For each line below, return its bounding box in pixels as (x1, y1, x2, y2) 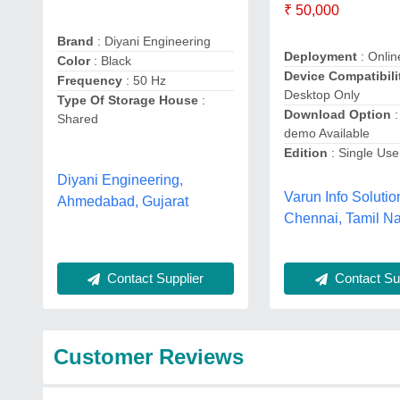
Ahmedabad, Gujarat (57, 193, 188, 209)
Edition (284, 146, 329, 161)
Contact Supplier (104, 270, 204, 286)
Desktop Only (284, 87, 361, 103)
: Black (90, 53, 131, 68)
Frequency (57, 72, 122, 87)
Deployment (284, 49, 358, 64)
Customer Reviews (54, 345, 244, 369)
